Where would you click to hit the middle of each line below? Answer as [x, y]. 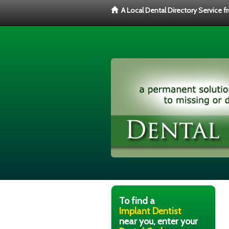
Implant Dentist [150, 211]
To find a [137, 201]
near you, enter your [158, 221]
